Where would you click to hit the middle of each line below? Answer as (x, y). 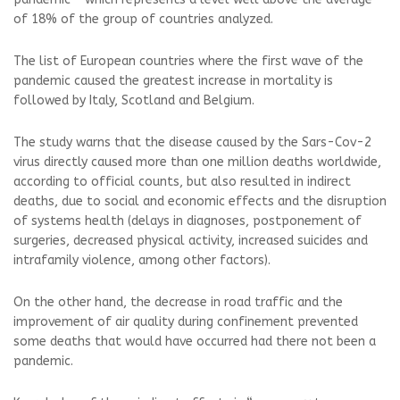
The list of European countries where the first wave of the (188, 61)
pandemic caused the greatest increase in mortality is (173, 81)
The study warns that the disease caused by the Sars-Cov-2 (192, 142)
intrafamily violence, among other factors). (142, 260)
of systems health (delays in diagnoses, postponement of (187, 221)
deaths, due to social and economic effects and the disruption (200, 201)
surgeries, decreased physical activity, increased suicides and (191, 241)
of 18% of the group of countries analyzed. (143, 19)
